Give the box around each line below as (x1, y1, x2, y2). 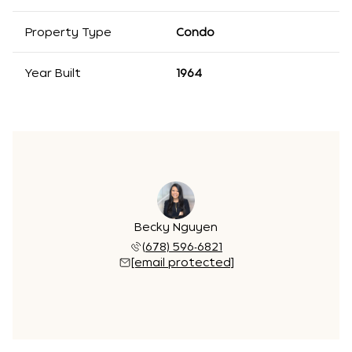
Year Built (25, 65, 81, 80)
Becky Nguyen (134, 219, 218, 234)
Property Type (25, 24, 112, 39)
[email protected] (131, 255, 233, 269)
